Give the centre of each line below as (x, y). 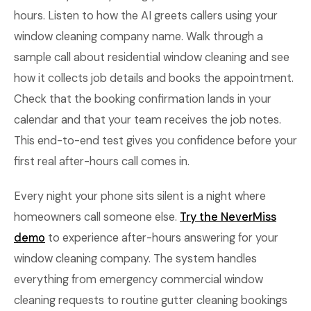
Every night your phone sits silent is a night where (140, 196)
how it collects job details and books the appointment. (154, 78)
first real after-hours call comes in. (102, 161)
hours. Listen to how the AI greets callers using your (146, 16)
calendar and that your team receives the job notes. (148, 120)
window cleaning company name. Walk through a (138, 36)
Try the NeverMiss (228, 217)
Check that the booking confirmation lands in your (143, 99)
